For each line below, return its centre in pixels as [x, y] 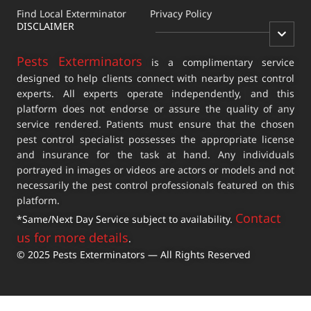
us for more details [73, 237]
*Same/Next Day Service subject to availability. [126, 219]
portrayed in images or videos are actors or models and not [155, 169]
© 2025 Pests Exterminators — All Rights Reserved [134, 254]
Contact [258, 218]
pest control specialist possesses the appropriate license [155, 139]
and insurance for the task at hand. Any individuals [155, 154]
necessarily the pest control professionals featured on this [155, 185]
